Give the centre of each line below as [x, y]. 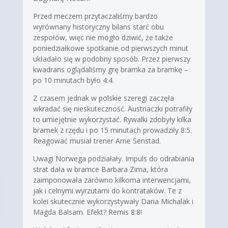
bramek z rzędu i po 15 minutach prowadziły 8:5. [112, 130]
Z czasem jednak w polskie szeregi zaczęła [103, 98]
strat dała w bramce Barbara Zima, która [100, 169]
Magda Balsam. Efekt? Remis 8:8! [87, 212]
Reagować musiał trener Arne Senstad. [97, 140]
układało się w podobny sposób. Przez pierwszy [111, 59]
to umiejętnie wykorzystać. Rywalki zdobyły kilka [112, 119]
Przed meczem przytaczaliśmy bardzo [95, 16]
